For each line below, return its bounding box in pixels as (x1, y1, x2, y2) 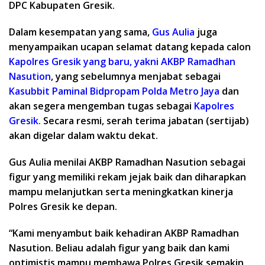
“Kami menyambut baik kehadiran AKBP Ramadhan (9, 227, 239, 240)
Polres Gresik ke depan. (9, 200, 117, 214)
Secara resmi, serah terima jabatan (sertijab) (41, 114, 249, 128)
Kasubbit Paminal (9, 85, 88, 98)
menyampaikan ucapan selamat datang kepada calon (9, 40, 251, 54)
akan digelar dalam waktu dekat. (9, 129, 158, 143)
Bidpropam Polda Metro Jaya (90, 85, 219, 98)
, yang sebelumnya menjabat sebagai (51, 70, 221, 83)
